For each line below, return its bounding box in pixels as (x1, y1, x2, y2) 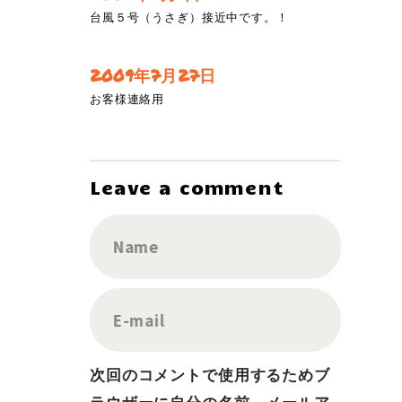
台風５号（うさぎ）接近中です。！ (90, 9, 289, 25)
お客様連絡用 (90, 91, 165, 107)
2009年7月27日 (90, 63, 216, 87)
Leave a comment (90, 175, 284, 199)
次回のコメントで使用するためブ (90, 364, 330, 386)
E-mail (111, 308, 166, 331)
